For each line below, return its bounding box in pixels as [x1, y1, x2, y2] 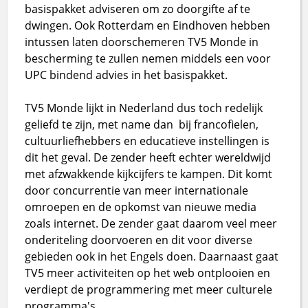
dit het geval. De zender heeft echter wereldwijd [25, 149, 272, 165]
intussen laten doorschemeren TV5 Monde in [25, 34, 259, 49]
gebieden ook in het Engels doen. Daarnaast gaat [25, 248, 279, 264]
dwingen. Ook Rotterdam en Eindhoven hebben [25, 17, 271, 33]
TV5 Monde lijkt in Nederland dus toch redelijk [25, 100, 263, 115]
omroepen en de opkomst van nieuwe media [25, 199, 257, 214]
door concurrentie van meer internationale [25, 182, 249, 198]
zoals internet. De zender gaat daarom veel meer [25, 215, 278, 231]
